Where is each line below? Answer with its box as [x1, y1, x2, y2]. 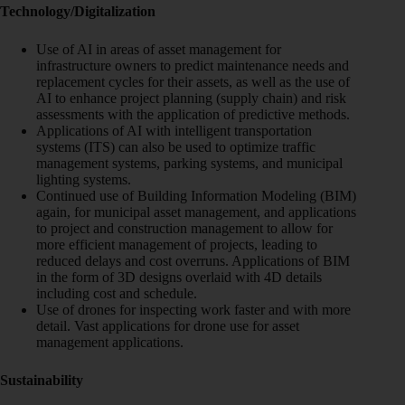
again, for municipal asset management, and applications [36, 203, 356, 220]
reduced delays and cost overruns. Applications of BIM [36, 252, 350, 268]
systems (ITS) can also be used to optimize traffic [36, 138, 316, 155]
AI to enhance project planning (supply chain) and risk [36, 89, 346, 106]
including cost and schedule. [36, 285, 197, 301]
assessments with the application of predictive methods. [36, 106, 350, 122]
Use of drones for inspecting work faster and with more [36, 301, 351, 317]
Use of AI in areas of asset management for [36, 41, 281, 57]
